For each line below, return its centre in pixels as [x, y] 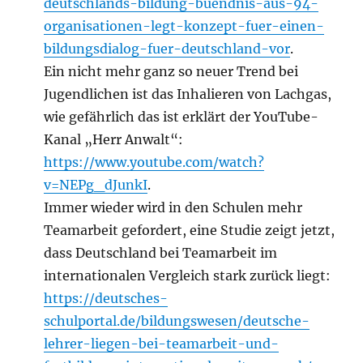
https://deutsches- [106, 299]
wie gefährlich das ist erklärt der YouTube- [181, 117]
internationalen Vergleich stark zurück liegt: [188, 276]
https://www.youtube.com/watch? [154, 162]
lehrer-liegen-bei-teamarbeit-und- [162, 344]
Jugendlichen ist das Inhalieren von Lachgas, [188, 94]
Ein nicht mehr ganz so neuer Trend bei [171, 72]
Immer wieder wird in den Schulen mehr [173, 208]
